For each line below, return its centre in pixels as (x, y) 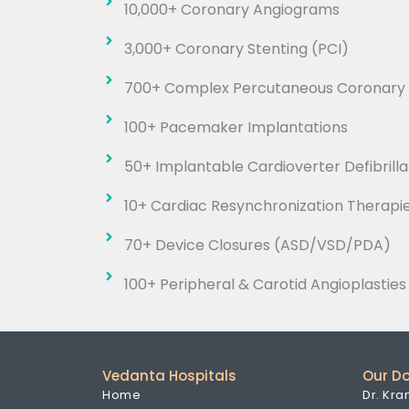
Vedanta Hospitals (169, 376)
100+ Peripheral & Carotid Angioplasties (265, 285)
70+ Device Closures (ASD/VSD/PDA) (257, 246)
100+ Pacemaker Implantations (236, 128)
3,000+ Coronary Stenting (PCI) (236, 49)
